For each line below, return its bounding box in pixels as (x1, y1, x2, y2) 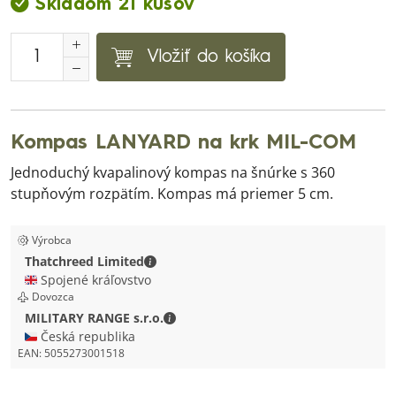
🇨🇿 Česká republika (25, 328, 135, 345)
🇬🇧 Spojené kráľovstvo (25, 271, 151, 288)
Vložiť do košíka (147, 48, 270, 66)
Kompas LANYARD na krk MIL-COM (11, 133, 356, 153)
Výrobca (32, 232, 72, 247)
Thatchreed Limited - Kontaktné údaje (156, 252, 380, 269)
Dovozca (32, 289, 74, 304)
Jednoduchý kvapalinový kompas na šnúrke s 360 (11, 163, 335, 182)
